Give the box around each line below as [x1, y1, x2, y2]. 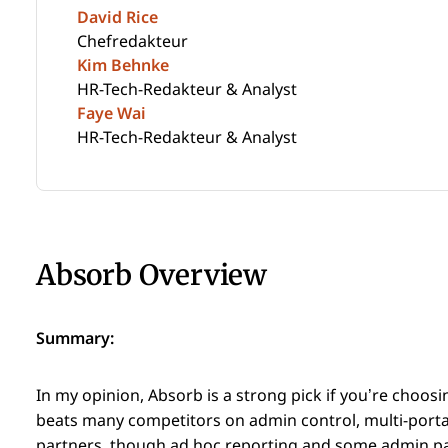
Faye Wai [77, 104, 146, 122]
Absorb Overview [36, 253, 267, 295]
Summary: [36, 329, 114, 347]
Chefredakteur [77, 32, 188, 50]
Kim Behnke [77, 56, 169, 74]
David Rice [77, 8, 158, 26]
